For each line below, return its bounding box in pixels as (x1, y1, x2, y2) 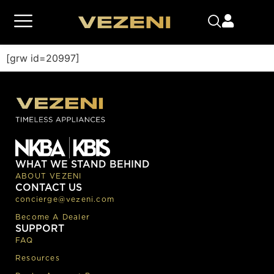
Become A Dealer (15, 212, 90, 221)
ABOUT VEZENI (15, 171, 82, 180)
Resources (15, 253, 60, 262)
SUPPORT (15, 222, 64, 234)
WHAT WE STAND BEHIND (15, 158, 150, 170)
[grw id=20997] (6, 52, 80, 65)
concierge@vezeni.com (15, 194, 114, 204)
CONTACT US (15, 181, 82, 193)
